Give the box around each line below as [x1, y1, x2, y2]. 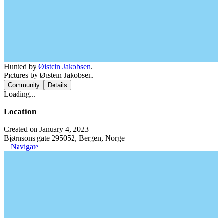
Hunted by [4, 62, 38, 71]
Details [48, 81, 67, 89]
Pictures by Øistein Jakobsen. [4, 71, 94, 79]
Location [4, 107, 36, 116]
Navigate [11, 142, 38, 151]
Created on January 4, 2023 [4, 125, 89, 133]
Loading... [4, 90, 36, 98]
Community [8, 81, 40, 89]
